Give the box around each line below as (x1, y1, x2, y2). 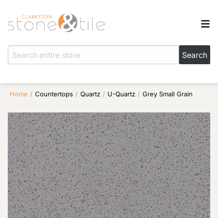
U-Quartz (108, 90, 135, 98)
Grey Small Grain (143, 90, 193, 98)
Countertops (35, 90, 73, 98)
